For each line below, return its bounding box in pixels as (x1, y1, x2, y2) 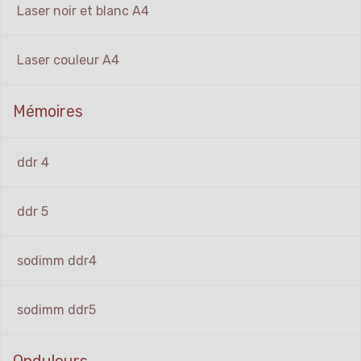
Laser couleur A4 (17, 52, 119, 68)
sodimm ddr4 (17, 253, 97, 269)
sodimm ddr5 (17, 302, 96, 318)
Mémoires (13, 102, 83, 122)
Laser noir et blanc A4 (17, 3, 149, 19)
